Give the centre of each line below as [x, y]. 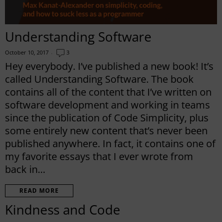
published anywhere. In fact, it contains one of [110, 143]
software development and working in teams [108, 105]
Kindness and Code [63, 209]
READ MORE [39, 190]
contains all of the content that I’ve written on [108, 92]
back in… [25, 169]
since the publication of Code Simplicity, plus [107, 117]
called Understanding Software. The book [99, 79]
